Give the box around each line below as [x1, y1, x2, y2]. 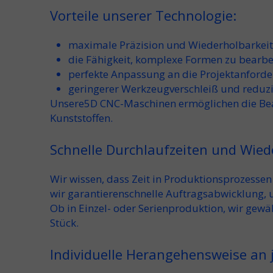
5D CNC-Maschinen [84, 96, 176, 110]
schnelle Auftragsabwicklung [124, 186, 264, 200]
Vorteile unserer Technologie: [50, 6, 236, 24]
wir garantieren [50, 186, 124, 200]
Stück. [50, 216, 79, 230]
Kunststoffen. [50, 111, 113, 125]
